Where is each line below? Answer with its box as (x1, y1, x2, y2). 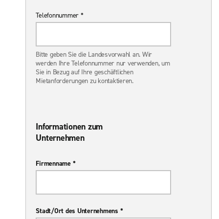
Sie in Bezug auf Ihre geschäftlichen (36, 67, 133, 77)
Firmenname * (36, 158, 76, 168)
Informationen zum (36, 120, 103, 132)
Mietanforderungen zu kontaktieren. (36, 76, 133, 86)
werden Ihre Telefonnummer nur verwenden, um (36, 58, 170, 68)
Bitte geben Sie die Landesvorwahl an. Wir (36, 49, 153, 59)
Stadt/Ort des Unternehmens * (36, 206, 123, 216)
